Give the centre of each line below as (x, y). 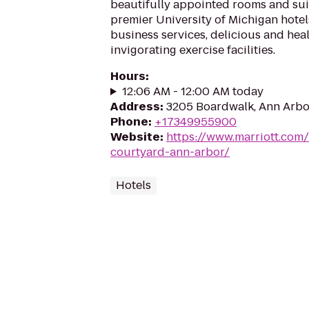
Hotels (133, 185)
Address (135, 107)
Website (135, 137)
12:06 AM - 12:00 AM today (192, 91)
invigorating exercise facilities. (193, 50)
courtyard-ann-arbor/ (170, 152)
